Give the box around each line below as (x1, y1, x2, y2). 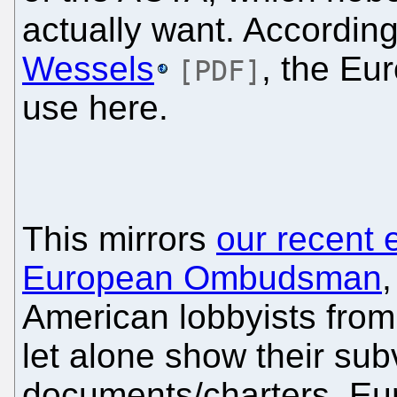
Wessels (22, 49, 154, 88)
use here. (22, 88, 168, 127)
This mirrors (22, 219, 216, 258)
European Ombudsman (22, 258, 382, 297)
